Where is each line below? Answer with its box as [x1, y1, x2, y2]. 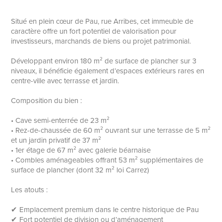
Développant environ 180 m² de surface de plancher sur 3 [11, 55, 197, 67]
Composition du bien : [11, 95, 82, 107]
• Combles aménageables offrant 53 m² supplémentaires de [11, 155, 204, 166]
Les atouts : [11, 184, 48, 196]
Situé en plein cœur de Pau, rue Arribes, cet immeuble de [11, 16, 194, 27]
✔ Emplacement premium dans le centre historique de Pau [11, 204, 199, 216]
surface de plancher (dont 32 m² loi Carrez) [11, 165, 150, 176]
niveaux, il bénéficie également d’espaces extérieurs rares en [11, 65, 205, 77]
